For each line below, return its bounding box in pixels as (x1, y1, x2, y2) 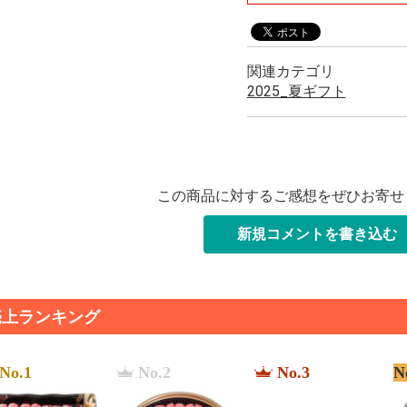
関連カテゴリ (246, 63, 334, 80)
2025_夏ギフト (246, 83, 346, 100)
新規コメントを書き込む (237, 225, 397, 243)
